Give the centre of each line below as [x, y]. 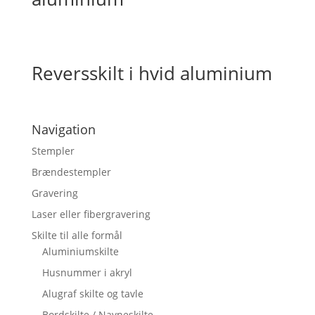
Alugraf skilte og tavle [92, 293]
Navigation [63, 129]
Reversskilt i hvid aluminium [152, 73]
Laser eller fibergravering [91, 214]
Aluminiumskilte [80, 251]
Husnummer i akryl [87, 272]
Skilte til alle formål [77, 235]
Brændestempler [71, 172]
